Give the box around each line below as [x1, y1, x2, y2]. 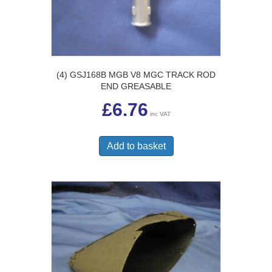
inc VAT [149, 110, 171, 117]
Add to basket [106, 140, 166, 151]
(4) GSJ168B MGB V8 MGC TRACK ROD [56, 69, 216, 80]
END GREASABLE [101, 81, 171, 91]
